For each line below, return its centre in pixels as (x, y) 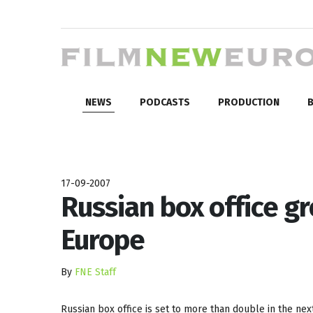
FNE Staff (95, 272)
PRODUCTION (249, 102)
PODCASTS (165, 102)
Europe (103, 240)
